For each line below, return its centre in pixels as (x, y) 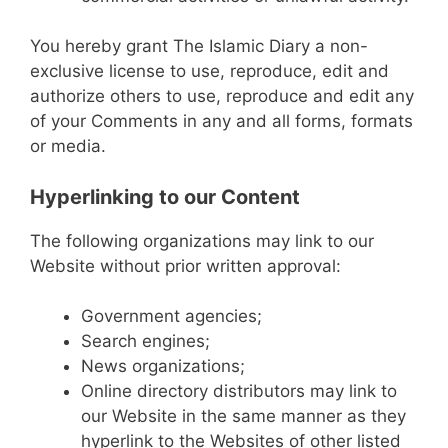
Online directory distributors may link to (239, 391)
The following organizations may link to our (202, 240)
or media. (68, 146)
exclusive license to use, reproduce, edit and (209, 71)
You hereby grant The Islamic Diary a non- (199, 46)
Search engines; (145, 341)
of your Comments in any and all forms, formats (221, 121)
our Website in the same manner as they (243, 416)
